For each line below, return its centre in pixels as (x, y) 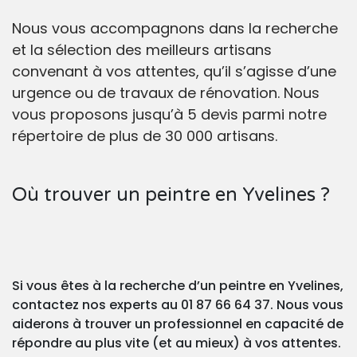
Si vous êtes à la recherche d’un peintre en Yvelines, (178, 286)
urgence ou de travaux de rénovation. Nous (166, 93)
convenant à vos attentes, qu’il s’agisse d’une (174, 72)
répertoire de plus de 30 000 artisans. (145, 136)
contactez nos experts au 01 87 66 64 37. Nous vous (178, 305)
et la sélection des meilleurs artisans (142, 50)
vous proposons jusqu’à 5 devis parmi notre (169, 115)
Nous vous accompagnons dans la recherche (175, 29)
